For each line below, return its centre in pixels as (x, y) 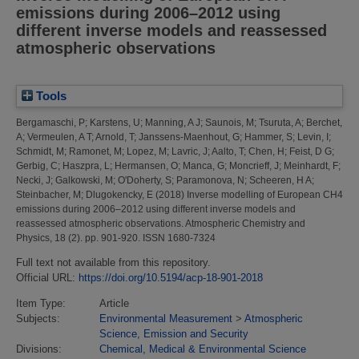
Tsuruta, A (280, 122)
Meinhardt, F (311, 165)
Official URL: (47, 277)
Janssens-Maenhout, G (189, 137)
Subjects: (38, 318)
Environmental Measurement (166, 318)
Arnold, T (115, 137)
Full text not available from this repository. (113, 262)
